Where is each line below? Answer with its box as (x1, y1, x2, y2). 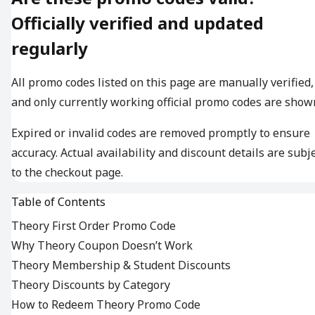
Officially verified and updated (11, 11, 264, 35)
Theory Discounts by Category (11, 277, 170, 293)
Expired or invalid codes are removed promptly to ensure (11, 125, 310, 141)
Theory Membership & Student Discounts (11, 257, 231, 274)
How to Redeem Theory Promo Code (11, 297, 200, 313)
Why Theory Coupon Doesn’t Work (11, 238, 193, 254)
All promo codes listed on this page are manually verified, (11, 75, 314, 91)
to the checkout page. (11, 165, 123, 181)
